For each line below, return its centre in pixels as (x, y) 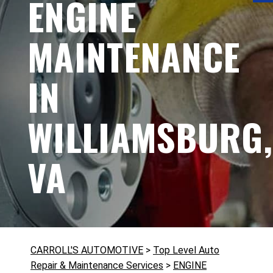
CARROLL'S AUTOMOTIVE (87, 250)
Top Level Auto (186, 250)
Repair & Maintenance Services (97, 265)
